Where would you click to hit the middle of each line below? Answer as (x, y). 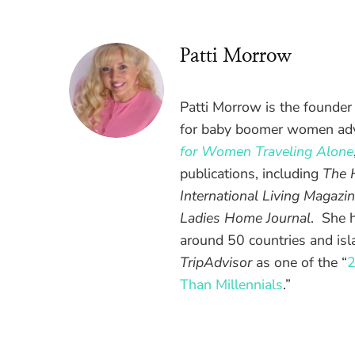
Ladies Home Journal (245, 218)
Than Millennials (231, 285)
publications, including (251, 174)
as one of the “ (300, 263)
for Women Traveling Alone (267, 152)
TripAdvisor (216, 263)
